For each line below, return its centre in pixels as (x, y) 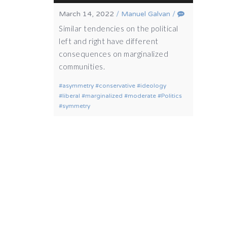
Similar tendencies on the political (119, 29)
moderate (142, 96)
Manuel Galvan (146, 14)
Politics (172, 96)
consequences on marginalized (114, 54)
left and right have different (109, 41)
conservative (117, 86)
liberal (71, 96)
